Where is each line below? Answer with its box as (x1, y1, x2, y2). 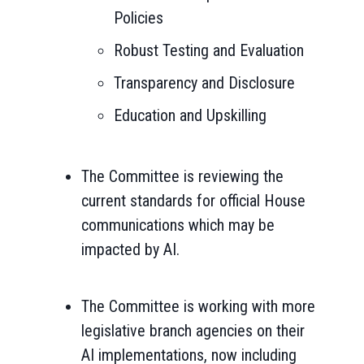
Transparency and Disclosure (114, 73, 295, 93)
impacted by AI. (81, 240, 180, 259)
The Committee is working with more (81, 297, 315, 316)
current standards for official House (81, 191, 305, 210)
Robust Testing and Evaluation (114, 41, 304, 60)
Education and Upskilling (114, 106, 266, 125)
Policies (114, 8, 163, 28)
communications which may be (81, 215, 275, 235)
